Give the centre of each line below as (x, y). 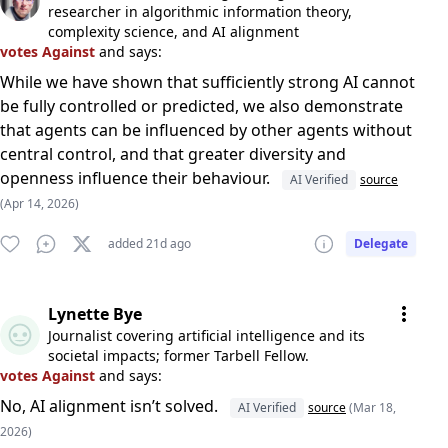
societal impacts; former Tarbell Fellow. (178, 355)
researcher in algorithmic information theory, (200, 11)
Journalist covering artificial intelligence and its (206, 335)
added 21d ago (149, 243)
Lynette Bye (95, 314)
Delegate (381, 243)
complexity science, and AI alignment (173, 31)
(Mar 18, (372, 407)
